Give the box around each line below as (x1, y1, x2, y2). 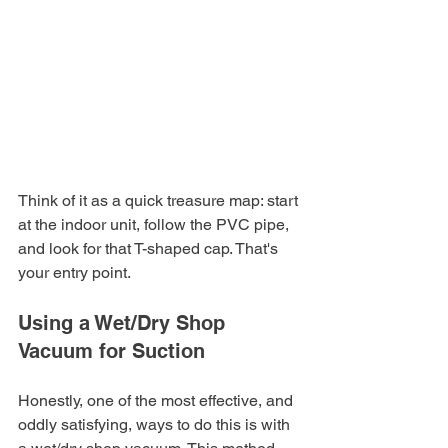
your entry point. (18, 263, 131, 283)
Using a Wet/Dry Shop (18, 311, 231, 336)
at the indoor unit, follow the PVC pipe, (18, 215, 293, 235)
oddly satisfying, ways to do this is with (18, 415, 294, 435)
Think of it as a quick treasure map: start (18, 191, 302, 211)
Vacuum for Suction (18, 339, 205, 364)
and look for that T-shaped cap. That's (18, 239, 282, 259)
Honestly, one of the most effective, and (18, 391, 297, 411)
